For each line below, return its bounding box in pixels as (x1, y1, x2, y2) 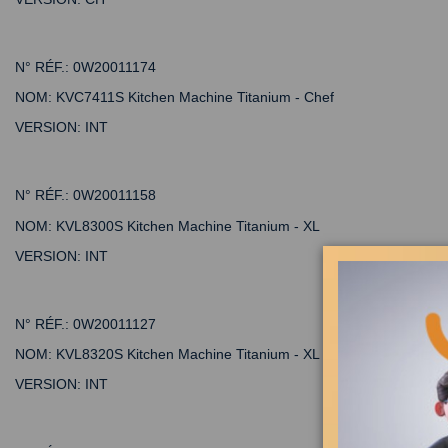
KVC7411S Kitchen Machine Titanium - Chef (52, 89, 334, 105)
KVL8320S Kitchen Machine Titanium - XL (52, 346, 320, 363)
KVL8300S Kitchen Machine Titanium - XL (52, 217, 320, 234)
